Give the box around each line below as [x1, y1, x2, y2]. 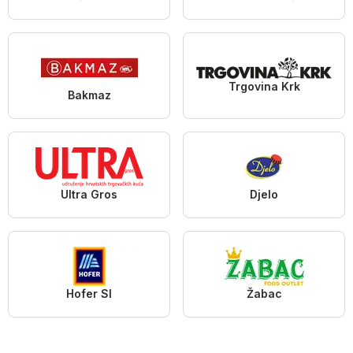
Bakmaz [67, 88, 111, 102]
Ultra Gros [61, 188, 117, 202]
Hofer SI [66, 287, 112, 301]
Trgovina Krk [228, 79, 300, 93]
